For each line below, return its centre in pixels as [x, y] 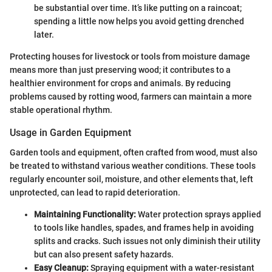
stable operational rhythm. [61, 110]
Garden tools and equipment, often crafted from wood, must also [134, 152]
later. [44, 35]
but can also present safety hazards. [104, 254]
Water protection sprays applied [199, 214]
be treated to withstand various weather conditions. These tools [133, 165]
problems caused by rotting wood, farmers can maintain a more [131, 97]
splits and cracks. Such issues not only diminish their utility [147, 241]
